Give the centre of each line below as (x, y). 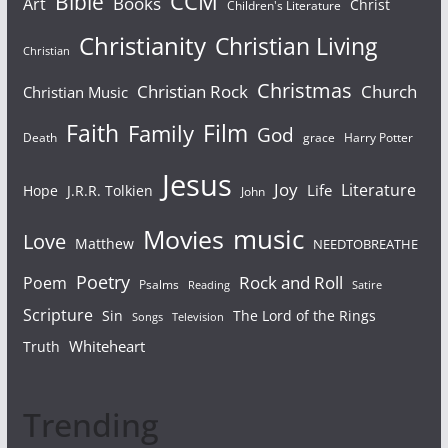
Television (197, 317)
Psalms (158, 285)
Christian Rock (192, 92)
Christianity (142, 46)
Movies (183, 239)
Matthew (104, 244)
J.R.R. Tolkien (109, 191)
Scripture (57, 315)
